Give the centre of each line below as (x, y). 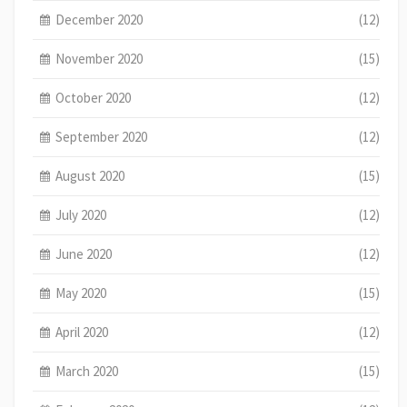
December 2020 (99, 19)
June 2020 (84, 253)
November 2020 (99, 58)
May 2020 (81, 293)
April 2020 (82, 332)
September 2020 (102, 136)
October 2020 (94, 97)
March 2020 (87, 371)
